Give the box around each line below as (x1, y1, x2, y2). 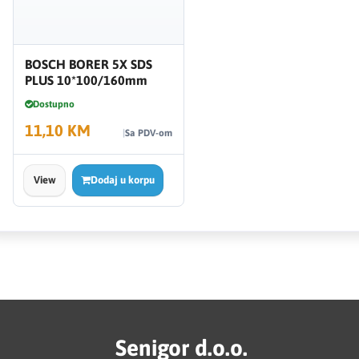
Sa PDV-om (124, 127, 172, 139)
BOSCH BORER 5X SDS (25, 56, 153, 71)
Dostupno (33, 98, 75, 110)
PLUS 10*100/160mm (25, 72, 148, 87)
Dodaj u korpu (90, 173, 155, 186)
